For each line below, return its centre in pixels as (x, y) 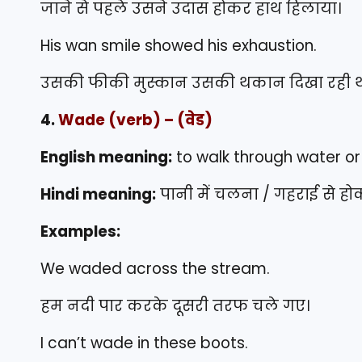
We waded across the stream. (155, 269)
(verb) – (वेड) (159, 120)
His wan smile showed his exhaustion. (179, 46)
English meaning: (106, 158)
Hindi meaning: (98, 195)
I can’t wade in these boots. (144, 343)
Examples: (80, 232)
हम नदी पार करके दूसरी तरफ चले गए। (175, 306)
